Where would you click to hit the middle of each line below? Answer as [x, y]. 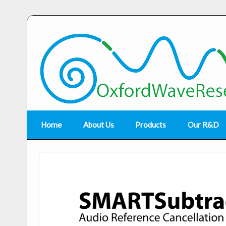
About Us [98, 125]
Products [151, 125]
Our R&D [203, 125]
